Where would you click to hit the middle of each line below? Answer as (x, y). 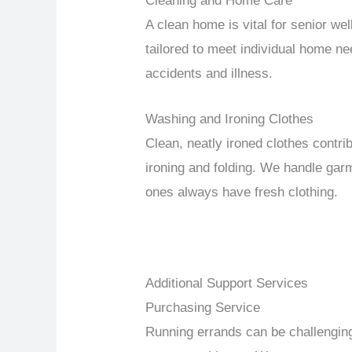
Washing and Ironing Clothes (230, 119)
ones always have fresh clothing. (242, 192)
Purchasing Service (203, 308)
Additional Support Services (227, 284)
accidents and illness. (209, 73)
